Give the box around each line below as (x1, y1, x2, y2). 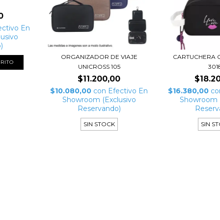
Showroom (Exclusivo (62, 95, 136, 104)
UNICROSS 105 (78, 62, 120, 70)
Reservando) (77, 104, 121, 113)
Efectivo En (108, 86, 148, 95)
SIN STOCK (83, 120, 115, 128)
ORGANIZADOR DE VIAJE (60, 53, 137, 60)
